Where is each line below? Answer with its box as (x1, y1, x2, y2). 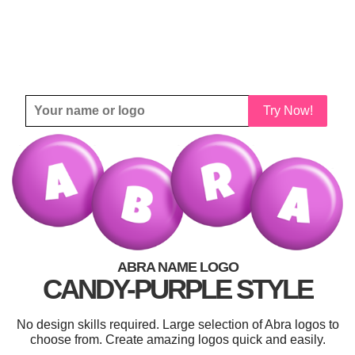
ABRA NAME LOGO (116, 259, 239, 276)
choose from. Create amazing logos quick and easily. (29, 333, 326, 347)
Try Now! (262, 104, 313, 117)
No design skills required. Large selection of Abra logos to (16, 318, 339, 332)
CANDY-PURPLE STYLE (43, 273, 312, 305)
